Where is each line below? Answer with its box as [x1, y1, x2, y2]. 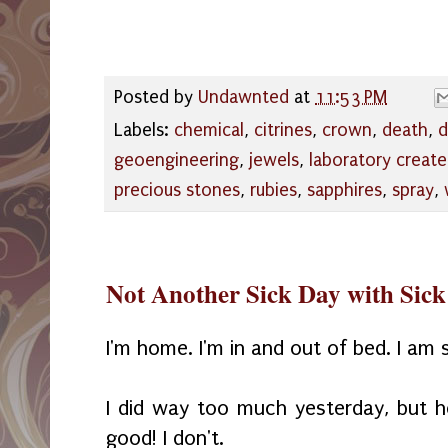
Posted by [114, 86, 198, 108]
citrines [254, 119, 312, 141]
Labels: [114, 119, 174, 141]
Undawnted [198, 86, 289, 108]
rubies [250, 179, 297, 201]
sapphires [307, 179, 382, 201]
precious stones [114, 179, 240, 201]
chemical [174, 119, 244, 141]
